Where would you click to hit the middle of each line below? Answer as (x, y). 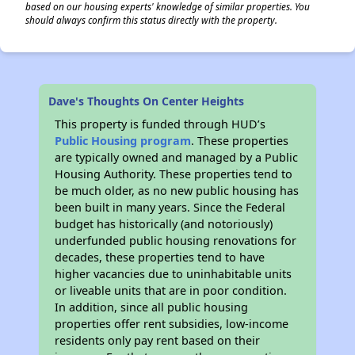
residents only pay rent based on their (158, 340)
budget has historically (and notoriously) (164, 224)
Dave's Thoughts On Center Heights (147, 101)
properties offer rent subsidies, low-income (172, 324)
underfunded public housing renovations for (176, 240)
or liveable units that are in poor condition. (171, 290)
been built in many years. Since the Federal (170, 207)
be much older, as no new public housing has (177, 191)
